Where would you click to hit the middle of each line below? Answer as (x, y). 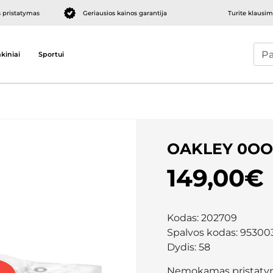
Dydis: (183, 247)
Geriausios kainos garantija (125, 13)
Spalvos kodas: (204, 232)
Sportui (51, 54)
